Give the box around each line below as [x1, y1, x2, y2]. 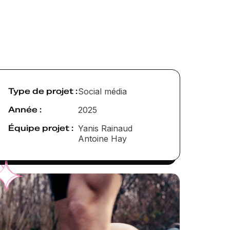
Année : [8, 104, 42, 115]
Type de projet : [8, 85, 78, 97]
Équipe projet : [8, 122, 73, 133]
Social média [78, 86, 127, 97]
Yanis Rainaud [78, 123, 132, 133]
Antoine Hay [78, 133, 127, 144]
